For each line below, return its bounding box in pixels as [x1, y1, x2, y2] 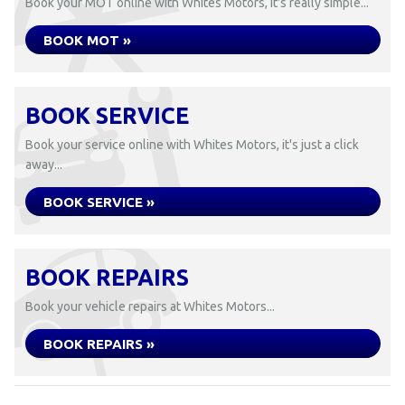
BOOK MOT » [43, 33, 131, 48]
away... [25, 157, 62, 172]
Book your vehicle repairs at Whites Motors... [25, 299, 275, 314]
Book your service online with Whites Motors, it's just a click [25, 137, 359, 152]
